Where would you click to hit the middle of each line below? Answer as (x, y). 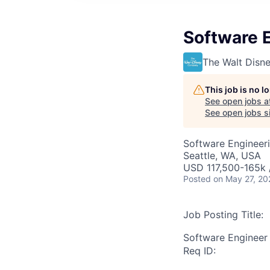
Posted (197, 179)
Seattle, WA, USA (222, 155)
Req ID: (199, 251)
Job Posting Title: (223, 215)
